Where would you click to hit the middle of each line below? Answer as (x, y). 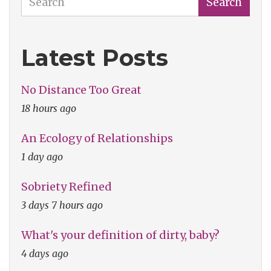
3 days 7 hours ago (62, 205)
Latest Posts (95, 57)
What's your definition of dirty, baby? (120, 235)
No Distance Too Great (81, 90)
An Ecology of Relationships (97, 139)
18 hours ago (49, 109)
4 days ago (45, 254)
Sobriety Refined (67, 187)
